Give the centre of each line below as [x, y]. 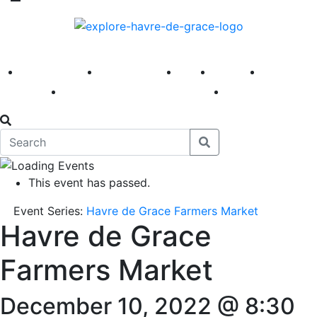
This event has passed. [89, 183]
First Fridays [137, 70]
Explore [235, 70]
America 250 [57, 70]
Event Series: [50, 211]
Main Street [99, 90]
